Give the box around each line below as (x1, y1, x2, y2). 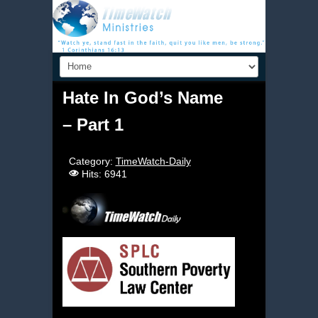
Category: (68, 155, 116, 167)
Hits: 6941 (81, 168, 127, 180)
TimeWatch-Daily (115, 155, 191, 167)
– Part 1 (62, 114, 124, 134)
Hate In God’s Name (62, 87, 223, 107)
